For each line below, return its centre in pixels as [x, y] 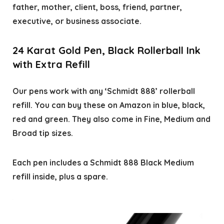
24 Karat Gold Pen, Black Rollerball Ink [106, 50]
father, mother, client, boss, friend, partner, [97, 7]
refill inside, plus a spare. [60, 177]
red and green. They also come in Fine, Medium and [111, 119]
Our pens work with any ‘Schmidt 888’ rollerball [103, 91]
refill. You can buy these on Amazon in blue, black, [108, 105]
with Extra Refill [51, 64]
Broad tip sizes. [42, 133]
